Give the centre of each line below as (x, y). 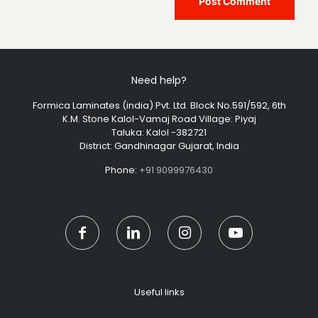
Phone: (122, 170)
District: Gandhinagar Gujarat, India (159, 146)
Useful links (159, 292)
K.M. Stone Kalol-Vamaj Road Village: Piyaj (159, 119)
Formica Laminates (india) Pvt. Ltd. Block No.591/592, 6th (159, 105)
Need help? (159, 80)
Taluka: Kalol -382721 (159, 132)
